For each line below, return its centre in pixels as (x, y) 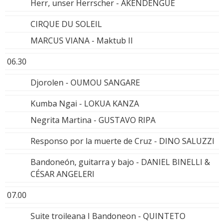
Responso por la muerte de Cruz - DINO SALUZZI (122, 141)
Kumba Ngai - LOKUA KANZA (85, 103)
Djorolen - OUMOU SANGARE (85, 82)
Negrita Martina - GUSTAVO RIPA (93, 120)
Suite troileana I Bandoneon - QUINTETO (108, 216)
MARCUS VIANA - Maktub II (82, 40)
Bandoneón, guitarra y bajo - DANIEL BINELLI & (120, 162)
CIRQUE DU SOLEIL (66, 24)
